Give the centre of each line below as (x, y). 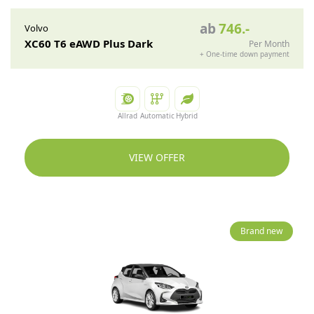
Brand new (261, 231)
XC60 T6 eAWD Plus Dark (89, 43)
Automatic (157, 116)
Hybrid (187, 116)
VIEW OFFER (157, 157)
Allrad (127, 116)
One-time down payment (248, 54)
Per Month (269, 44)
